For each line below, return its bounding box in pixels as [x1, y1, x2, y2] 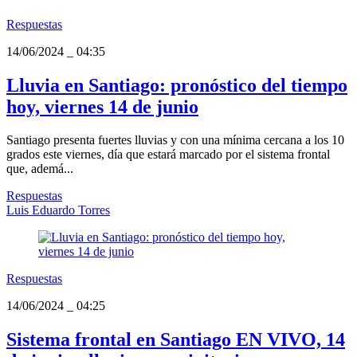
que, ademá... [6, 162, 73, 176]
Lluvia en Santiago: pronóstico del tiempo [6, 74, 347, 96]
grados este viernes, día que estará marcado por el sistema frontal [6, 147, 330, 162]
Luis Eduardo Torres [6, 203, 110, 218]
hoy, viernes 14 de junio [6, 96, 198, 117]
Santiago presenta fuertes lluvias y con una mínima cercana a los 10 [6, 133, 344, 147]
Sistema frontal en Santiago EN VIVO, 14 [6, 329, 345, 351]
